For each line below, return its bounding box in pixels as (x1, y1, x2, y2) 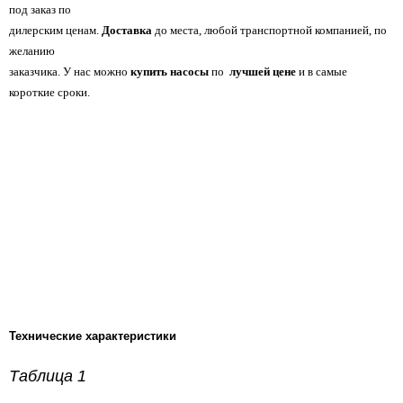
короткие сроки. (9, 85, 90, 99)
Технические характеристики (9, 328, 176, 343)
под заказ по (9, 2, 71, 16)
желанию (9, 43, 55, 58)
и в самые (299, 64, 347, 78)
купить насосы (130, 64, 209, 78)
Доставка (102, 22, 152, 37)
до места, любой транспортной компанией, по (152, 22, 387, 37)
